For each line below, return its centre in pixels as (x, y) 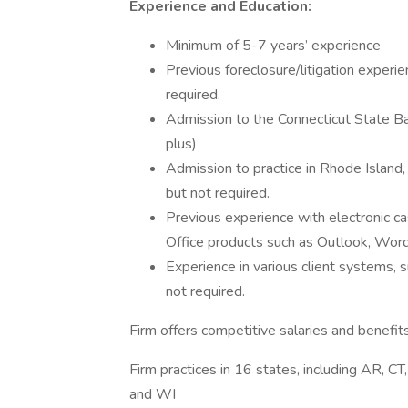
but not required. (218, 193)
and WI (153, 394)
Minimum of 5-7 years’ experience (273, 46)
